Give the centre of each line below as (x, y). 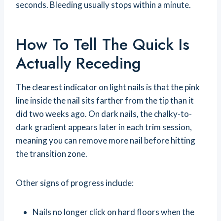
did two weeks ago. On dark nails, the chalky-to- (104, 114)
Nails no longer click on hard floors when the (113, 212)
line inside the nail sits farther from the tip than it (105, 101)
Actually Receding (78, 63)
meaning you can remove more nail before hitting (106, 141)
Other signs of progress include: (75, 183)
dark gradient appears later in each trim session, (104, 127)
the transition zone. (52, 154)
